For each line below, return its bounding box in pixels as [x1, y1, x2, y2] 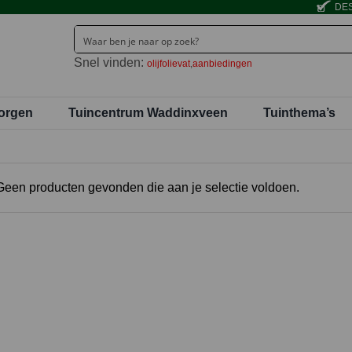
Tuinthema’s [263, 105, 336, 119]
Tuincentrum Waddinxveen [68, 105, 229, 119]
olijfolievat [147, 58, 190, 70]
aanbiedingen [192, 58, 252, 70]
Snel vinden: [74, 56, 147, 70]
